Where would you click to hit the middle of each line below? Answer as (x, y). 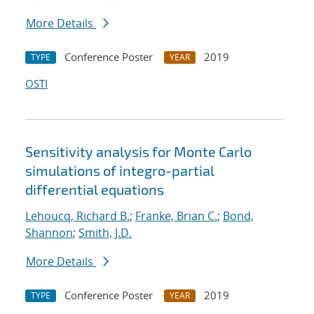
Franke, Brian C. (176, 216)
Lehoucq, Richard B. (77, 216)
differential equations (95, 190)
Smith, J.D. (105, 233)
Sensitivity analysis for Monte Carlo (138, 152)
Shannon (49, 233)
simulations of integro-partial (120, 171)
